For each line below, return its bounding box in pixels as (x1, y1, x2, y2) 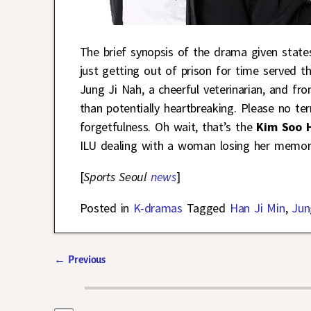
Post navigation (54, 267, 158, 284)
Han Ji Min (229, 199, 285, 216)
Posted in (79, 199, 130, 216)
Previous (65, 253, 106, 265)
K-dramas (133, 199, 183, 216)
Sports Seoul (83, 168, 151, 185)
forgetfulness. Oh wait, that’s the (79, 118, 257, 135)
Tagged (186, 199, 226, 216)
